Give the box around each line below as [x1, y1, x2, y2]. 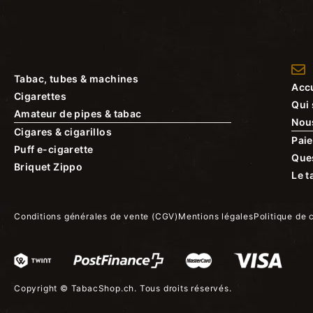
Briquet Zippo [14, 160, 83, 173]
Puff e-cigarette [14, 143, 94, 155]
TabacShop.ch [71, 283, 135, 294]
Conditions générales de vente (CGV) [14, 211, 178, 222]
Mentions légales [178, 211, 254, 222]
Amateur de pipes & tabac [14, 107, 142, 119]
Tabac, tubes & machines [14, 72, 139, 85]
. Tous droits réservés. [134, 283, 232, 294]
